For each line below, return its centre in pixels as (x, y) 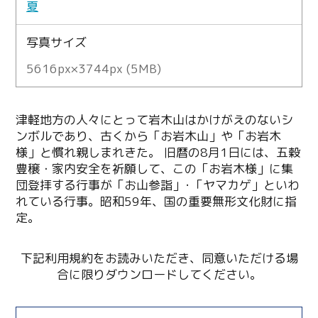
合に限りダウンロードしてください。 (159, 274)
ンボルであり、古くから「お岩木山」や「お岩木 (149, 136)
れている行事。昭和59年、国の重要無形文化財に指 (157, 201)
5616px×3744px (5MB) (94, 68)
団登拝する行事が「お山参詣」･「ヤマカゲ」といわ (158, 185)
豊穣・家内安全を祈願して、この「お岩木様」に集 (155, 168)
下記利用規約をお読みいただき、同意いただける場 (159, 258)
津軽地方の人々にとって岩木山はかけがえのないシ (155, 119)
